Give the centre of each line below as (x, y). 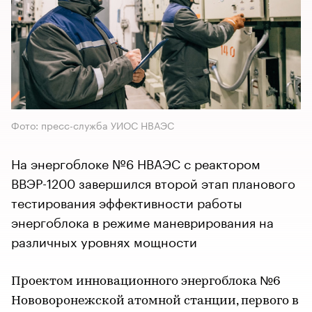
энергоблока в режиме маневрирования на (142, 220)
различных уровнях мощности (104, 240)
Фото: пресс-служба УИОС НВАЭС (93, 124)
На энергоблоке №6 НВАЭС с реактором (136, 162)
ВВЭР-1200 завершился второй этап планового (153, 181)
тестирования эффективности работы (127, 201)
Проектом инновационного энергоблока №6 (146, 281)
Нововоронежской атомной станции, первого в (155, 301)
